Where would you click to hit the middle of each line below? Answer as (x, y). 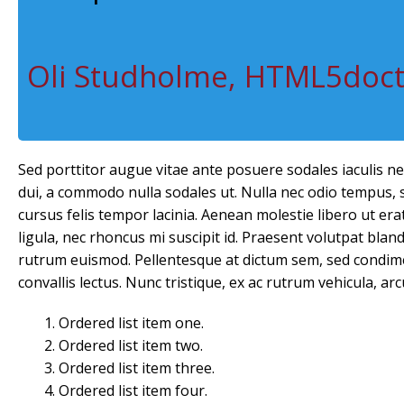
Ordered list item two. (131, 345)
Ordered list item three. (137, 368)
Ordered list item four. (133, 390)
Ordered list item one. (131, 323)
